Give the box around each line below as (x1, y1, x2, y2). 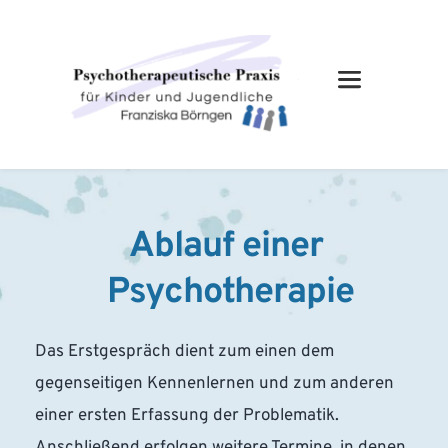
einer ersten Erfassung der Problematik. (35, 404, 339, 427)
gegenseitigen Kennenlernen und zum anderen (35, 372, 394, 395)
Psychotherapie (106, 269, 354, 316)
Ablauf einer (129, 223, 323, 270)
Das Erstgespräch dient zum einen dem (35, 340, 334, 363)
